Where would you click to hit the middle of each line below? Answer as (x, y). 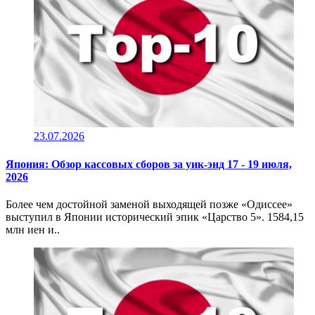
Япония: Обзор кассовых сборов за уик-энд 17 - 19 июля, (149, 164)
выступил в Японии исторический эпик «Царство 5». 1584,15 (155, 217)
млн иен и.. (33, 229)
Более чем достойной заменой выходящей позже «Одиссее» (149, 204)
